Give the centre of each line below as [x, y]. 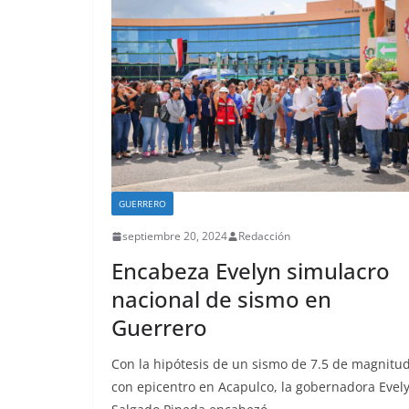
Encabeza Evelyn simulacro [251, 271]
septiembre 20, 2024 [175, 236]
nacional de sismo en [221, 299]
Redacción [264, 236]
